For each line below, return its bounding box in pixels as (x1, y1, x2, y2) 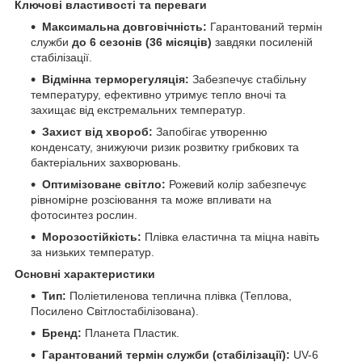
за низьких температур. (31, 246, 154, 259)
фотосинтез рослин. (31, 208, 137, 222)
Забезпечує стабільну (189, 73, 306, 86)
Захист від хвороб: (42, 125, 153, 139)
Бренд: (42, 326, 82, 340)
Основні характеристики (15, 267, 158, 281)
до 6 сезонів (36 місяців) (72, 36, 212, 49)
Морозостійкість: (42, 230, 141, 244)
